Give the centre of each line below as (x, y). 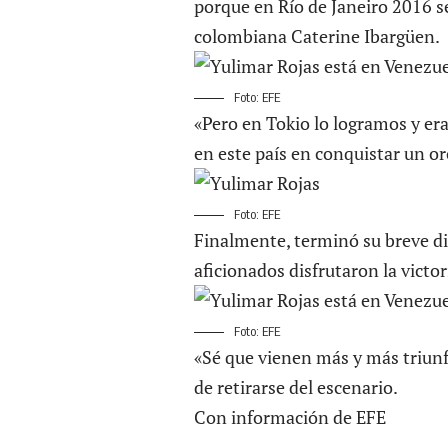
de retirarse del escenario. (296, 386)
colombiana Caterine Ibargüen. (317, 35)
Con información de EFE (290, 416)
